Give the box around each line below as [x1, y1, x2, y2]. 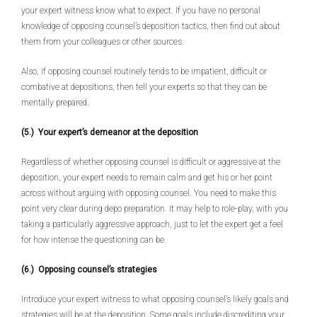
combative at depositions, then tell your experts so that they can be [21, 82, 267, 92]
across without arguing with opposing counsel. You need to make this [21, 188, 276, 198]
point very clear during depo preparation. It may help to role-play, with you [21, 204, 288, 214]
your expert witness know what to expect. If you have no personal [21, 6, 260, 16]
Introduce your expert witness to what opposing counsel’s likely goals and [21, 294, 289, 304]
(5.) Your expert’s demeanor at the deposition [21, 127, 198, 137]
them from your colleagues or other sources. [21, 37, 184, 47]
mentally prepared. [21, 98, 89, 108]
